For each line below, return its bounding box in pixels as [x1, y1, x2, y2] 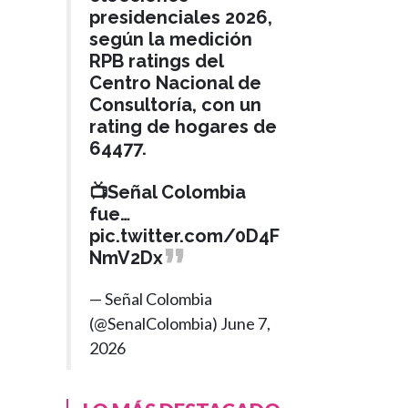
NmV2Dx [89, 246, 163, 269]
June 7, [220, 312, 270, 333]
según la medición [89, 27, 252, 50]
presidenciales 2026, [89, 5, 272, 28]
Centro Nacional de [89, 71, 261, 94]
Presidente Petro [121, 383, 264, 404]
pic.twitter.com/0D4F [89, 224, 280, 247]
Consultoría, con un [89, 93, 261, 116]
